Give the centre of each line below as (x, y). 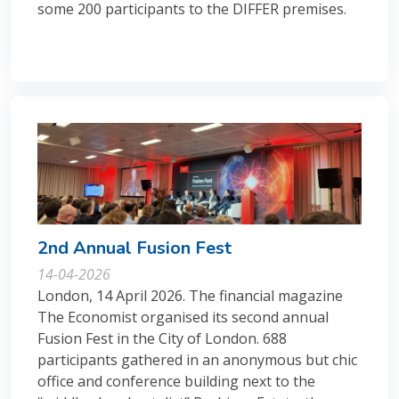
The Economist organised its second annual (183, 317)
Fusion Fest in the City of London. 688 (162, 338)
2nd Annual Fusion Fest (134, 248)
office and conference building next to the (176, 381)
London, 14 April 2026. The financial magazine (190, 295)
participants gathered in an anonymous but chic (197, 359)
